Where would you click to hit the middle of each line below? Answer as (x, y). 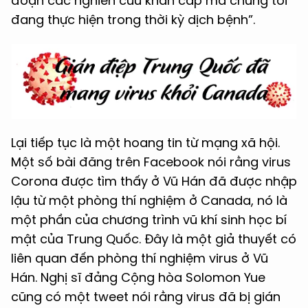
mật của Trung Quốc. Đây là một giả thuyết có (154, 239)
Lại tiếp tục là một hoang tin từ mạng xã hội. (145, 143)
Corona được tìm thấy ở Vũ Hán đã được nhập (154, 181)
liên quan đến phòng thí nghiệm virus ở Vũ (140, 258)
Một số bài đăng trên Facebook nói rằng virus (151, 162)
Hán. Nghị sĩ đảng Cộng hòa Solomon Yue (138, 277)
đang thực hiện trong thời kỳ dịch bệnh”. (133, 20)
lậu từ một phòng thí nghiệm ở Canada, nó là (149, 200)
